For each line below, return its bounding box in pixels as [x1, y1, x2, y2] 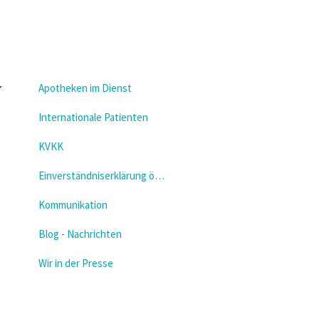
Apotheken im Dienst [38, 81, 132, 95]
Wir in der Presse [38, 256, 113, 271]
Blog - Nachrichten [38, 227, 122, 241]
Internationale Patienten [38, 110, 148, 125]
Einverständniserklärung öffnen [154, 169, 164, 183]
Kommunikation [38, 198, 108, 212]
